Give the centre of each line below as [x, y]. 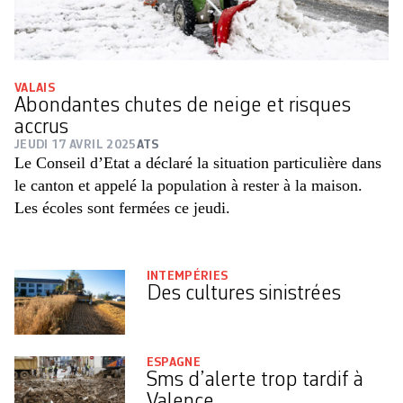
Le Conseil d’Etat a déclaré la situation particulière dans [198, 163]
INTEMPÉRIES [187, 277]
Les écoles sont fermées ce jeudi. [122, 208]
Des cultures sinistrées [243, 295]
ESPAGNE [174, 362]
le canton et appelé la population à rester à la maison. [188, 186]
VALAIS [35, 89]
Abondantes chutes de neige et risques [183, 107]
